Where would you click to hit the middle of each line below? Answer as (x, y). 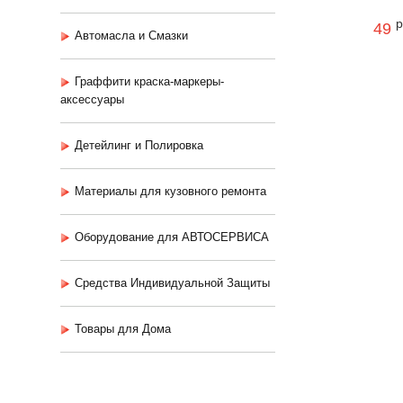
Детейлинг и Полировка (139, 145)
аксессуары (92, 99)
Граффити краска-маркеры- (149, 81)
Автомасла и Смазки (131, 36)
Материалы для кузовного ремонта (170, 191)
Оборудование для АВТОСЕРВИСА (172, 237)
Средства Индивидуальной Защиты (172, 283)
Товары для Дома (123, 329)
